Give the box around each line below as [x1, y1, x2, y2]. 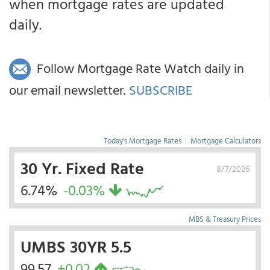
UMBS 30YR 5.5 [20, 233, 131, 259]
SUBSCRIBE [129, 80, 192, 100]
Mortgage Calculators [190, 134, 261, 147]
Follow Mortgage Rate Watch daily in [31, 58, 244, 78]
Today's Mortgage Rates [104, 134, 181, 147]
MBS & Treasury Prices [189, 213, 261, 225]
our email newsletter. [9, 80, 129, 100]
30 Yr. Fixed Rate [20, 155, 144, 181]
